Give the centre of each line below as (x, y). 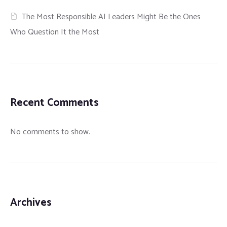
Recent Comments (54, 103)
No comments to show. (50, 132)
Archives (31, 202)
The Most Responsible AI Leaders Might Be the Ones (111, 17)
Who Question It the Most (55, 32)
